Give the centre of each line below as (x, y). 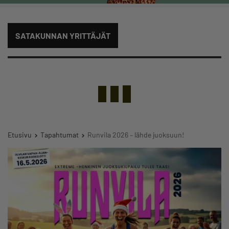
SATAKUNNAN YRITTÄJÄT (63, 35)
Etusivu (20, 134)
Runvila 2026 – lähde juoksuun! (136, 134)
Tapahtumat (60, 134)
